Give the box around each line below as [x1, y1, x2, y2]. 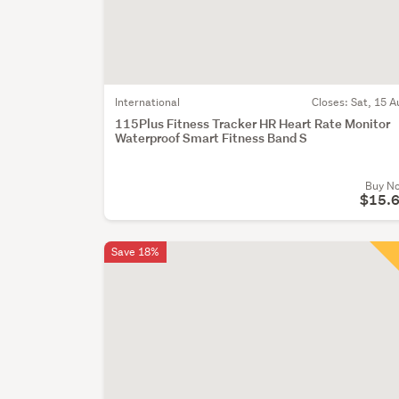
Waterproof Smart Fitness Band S [115, 128, 308, 146]
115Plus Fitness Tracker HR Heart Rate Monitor [115, 114, 391, 132]
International [115, 94, 181, 110]
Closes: [311, 94, 351, 110]
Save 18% [111, 243, 160, 259]
